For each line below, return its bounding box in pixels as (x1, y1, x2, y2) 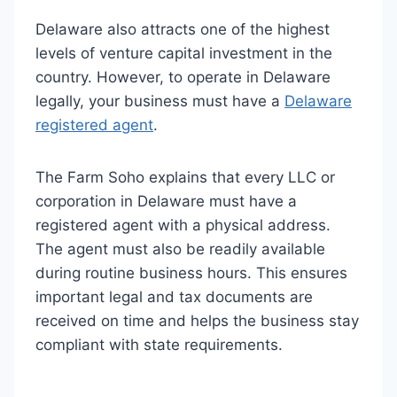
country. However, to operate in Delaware (35, 68, 331, 86)
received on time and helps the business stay (35, 312, 359, 330)
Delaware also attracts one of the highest (35, 20, 330, 38)
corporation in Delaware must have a (35, 192, 297, 210)
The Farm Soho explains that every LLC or (35, 168, 335, 186)
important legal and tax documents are (35, 288, 313, 306)
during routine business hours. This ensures (35, 264, 347, 282)
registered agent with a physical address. (35, 216, 331, 234)
